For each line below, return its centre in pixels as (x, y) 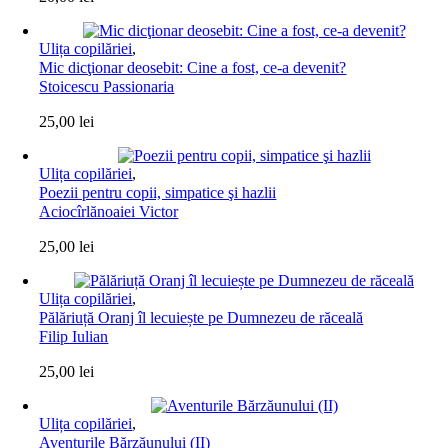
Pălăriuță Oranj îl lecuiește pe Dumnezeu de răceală (201, 317)
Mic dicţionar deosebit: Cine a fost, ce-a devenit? (193, 67)
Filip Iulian (74, 336)
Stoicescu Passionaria (107, 86)
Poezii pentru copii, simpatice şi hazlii (158, 192)
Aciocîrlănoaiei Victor (109, 211)
